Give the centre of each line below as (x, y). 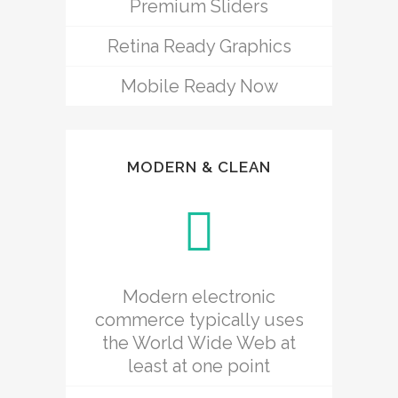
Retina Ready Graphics (199, 46)
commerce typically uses (199, 319)
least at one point (199, 366)
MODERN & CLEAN (199, 167)
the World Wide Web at (199, 342)
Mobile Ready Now (199, 86)
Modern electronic (199, 296)
